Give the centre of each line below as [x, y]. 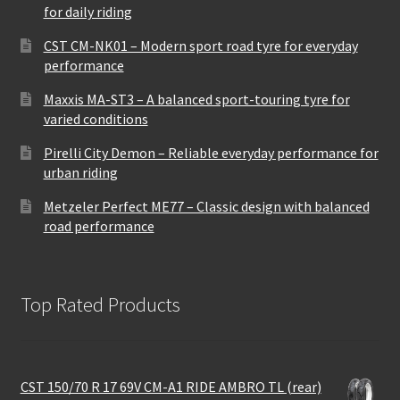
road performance [99, 225]
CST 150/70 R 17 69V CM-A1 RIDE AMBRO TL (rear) [171, 387]
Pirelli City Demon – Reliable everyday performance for [211, 152]
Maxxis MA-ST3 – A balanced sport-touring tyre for [196, 99]
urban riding [80, 172]
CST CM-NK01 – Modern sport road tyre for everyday [200, 45]
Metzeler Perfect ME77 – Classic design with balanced [206, 206]
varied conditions [96, 118]
